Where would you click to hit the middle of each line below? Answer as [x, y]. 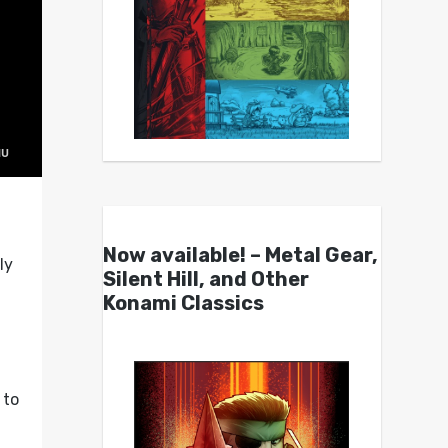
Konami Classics [183, 303]
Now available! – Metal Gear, [240, 255]
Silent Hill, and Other [205, 279]
